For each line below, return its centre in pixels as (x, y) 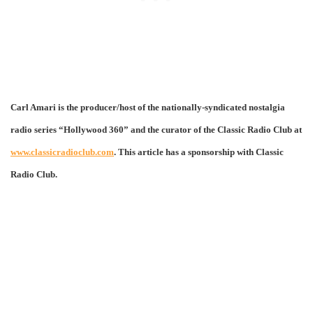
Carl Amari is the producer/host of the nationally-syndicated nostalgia (148, 107)
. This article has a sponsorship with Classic (199, 152)
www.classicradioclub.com (62, 152)
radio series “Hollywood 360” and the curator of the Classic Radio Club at (156, 129)
